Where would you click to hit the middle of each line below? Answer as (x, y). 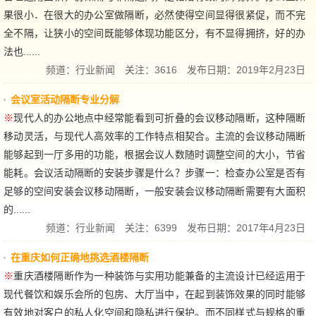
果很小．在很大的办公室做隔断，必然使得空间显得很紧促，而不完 (154, 14)
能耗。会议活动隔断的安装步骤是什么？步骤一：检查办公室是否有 (154, 172)
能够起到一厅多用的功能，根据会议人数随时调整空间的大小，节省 (154, 154)
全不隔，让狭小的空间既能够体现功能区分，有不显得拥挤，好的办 (154, 33)
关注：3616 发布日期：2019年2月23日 (210, 69)
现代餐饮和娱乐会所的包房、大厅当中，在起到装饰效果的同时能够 (154, 294)
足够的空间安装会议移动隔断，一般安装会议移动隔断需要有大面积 (154, 191)
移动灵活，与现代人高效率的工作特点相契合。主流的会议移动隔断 (154, 136)
